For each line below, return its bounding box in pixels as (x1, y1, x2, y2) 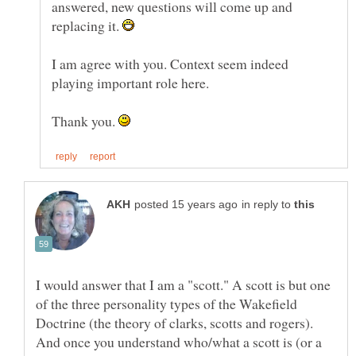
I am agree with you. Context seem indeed (52, 53, 288, 73)
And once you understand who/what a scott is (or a (36, 332, 322, 352)
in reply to (242, 199, 294, 211)
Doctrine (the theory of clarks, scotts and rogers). (36, 313, 313, 333)
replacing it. (52, 15, 122, 35)
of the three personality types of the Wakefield (36, 294, 297, 314)
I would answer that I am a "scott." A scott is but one (36, 275, 331, 295)
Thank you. (52, 110, 118, 130)
